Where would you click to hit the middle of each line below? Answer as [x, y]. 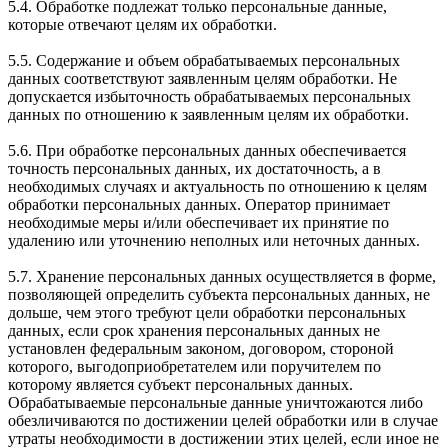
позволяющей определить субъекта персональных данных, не [219, 294]
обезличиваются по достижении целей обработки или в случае [223, 420]
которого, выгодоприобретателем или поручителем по [194, 366]
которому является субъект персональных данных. [180, 384]
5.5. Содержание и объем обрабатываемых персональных [204, 60]
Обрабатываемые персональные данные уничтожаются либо [215, 402]
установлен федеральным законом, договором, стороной [201, 348]
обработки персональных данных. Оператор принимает [199, 204]
